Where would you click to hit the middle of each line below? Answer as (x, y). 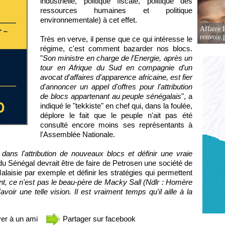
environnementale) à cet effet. (89, 20)
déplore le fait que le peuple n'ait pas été (116, 115)
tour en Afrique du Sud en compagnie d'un (116, 68)
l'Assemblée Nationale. (78, 134)
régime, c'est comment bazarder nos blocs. (116, 48)
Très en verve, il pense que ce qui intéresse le (116, 39)
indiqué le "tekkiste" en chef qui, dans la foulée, (116, 106)
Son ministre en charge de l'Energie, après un (118, 58)
